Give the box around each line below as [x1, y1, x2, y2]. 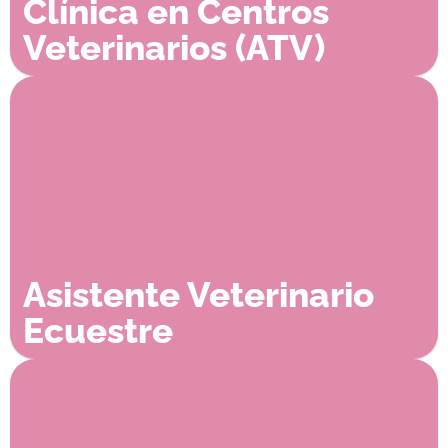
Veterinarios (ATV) [22, 26, 325, 68]
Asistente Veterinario [22, 273, 374, 315]
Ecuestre [22, 309, 173, 351]
